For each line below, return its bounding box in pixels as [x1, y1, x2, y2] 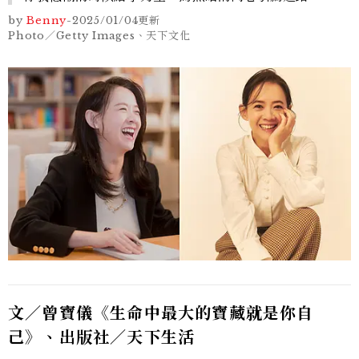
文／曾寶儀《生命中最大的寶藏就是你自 [8, 303, 314, 323]
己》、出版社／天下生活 [8, 327, 196, 347]
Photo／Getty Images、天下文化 [8, 29, 191, 42]
